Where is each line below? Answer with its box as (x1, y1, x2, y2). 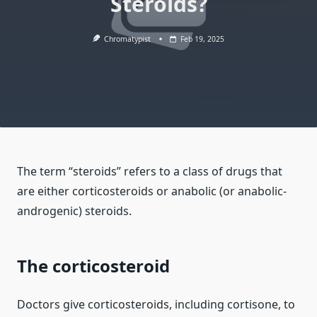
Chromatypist (104, 34, 151, 44)
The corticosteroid (17, 254, 170, 278)
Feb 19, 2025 (180, 34, 225, 44)
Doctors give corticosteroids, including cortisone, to (17, 296, 295, 313)
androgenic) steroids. (17, 203, 132, 219)
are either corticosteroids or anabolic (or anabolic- (17, 183, 287, 200)
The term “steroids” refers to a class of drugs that (17, 163, 282, 180)
